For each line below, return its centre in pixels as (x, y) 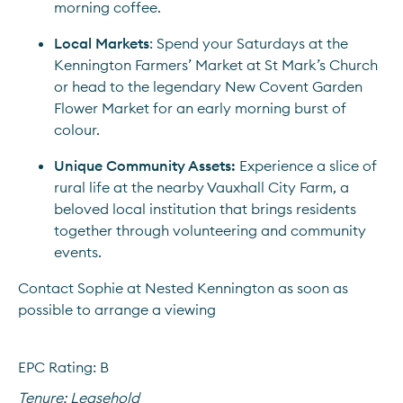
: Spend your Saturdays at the (249, 43)
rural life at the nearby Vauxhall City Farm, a (201, 187)
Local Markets (102, 43)
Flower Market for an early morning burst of (200, 108)
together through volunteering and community (210, 230)
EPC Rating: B (63, 367)
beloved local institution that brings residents (205, 209)
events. (78, 252)
